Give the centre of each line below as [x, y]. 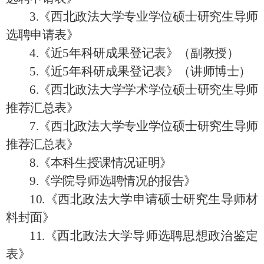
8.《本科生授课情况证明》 [101, 162]
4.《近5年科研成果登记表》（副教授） [134, 53]
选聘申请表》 [42, 34]
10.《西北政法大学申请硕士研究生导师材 [144, 199]
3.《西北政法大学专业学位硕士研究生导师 [144, 16]
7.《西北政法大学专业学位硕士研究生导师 [144, 126]
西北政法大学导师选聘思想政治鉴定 [158, 235]
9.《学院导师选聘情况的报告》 [113, 181]
